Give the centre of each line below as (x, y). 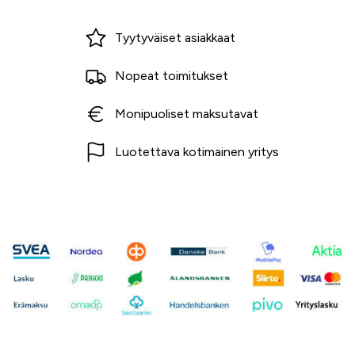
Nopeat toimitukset (171, 75)
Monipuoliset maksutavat (186, 113)
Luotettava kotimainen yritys (197, 151)
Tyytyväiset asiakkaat (175, 37)
